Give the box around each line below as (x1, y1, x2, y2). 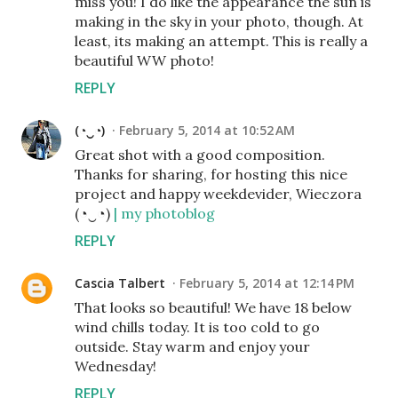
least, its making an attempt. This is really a (75, 32, 368, 50)
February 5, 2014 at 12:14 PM (179, 275, 354, 291)
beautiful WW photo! (75, 52, 214, 69)
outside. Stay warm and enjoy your (75, 338, 310, 355)
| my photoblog (114, 204, 215, 222)
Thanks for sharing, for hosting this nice (75, 165, 347, 183)
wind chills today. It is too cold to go (75, 318, 320, 336)
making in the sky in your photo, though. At (75, 12, 363, 30)
